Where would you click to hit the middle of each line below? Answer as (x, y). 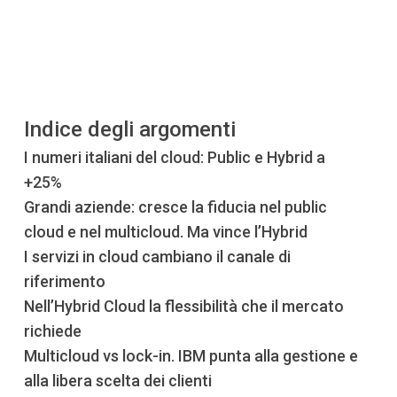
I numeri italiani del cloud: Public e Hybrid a (174, 158)
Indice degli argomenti (129, 130)
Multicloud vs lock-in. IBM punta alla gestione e (191, 356)
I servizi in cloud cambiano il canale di (157, 257)
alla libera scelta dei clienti (117, 381)
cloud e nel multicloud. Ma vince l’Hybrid (165, 232)
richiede (52, 331)
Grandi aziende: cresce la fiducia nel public (175, 207)
